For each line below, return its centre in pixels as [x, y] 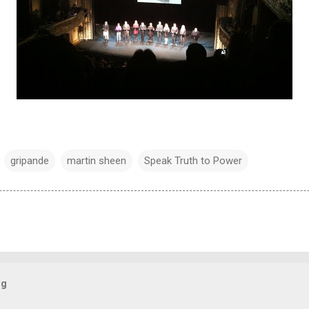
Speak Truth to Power [193, 160]
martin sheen [97, 160]
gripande [30, 160]
